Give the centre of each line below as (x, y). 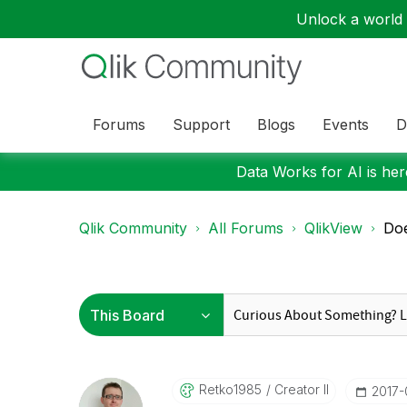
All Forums (246, 228)
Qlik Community (133, 228)
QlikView (333, 228)
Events (346, 124)
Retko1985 (230, 389)
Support (201, 124)
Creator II (299, 389)
